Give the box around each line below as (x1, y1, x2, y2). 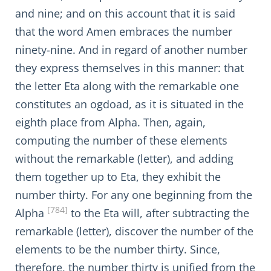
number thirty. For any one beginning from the (15, 188, 252, 202)
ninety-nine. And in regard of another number (15, 42, 247, 57)
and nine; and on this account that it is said (15, 6, 235, 21)
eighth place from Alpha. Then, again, (15, 115, 206, 129)
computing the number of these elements (15, 133, 227, 148)
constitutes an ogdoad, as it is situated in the (15, 97, 244, 111)
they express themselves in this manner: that (15, 60, 244, 75)
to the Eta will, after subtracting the (68, 206, 249, 220)
